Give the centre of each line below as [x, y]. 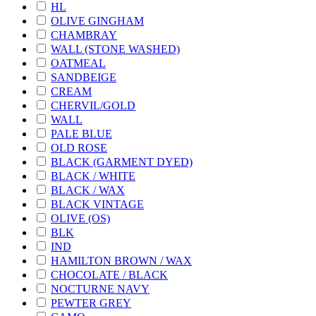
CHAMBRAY [84, 35]
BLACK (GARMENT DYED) [122, 162]
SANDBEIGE [84, 77]
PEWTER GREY [91, 303]
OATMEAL [78, 63]
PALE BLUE [81, 133]
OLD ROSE [79, 147]
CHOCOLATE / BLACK [109, 274]
